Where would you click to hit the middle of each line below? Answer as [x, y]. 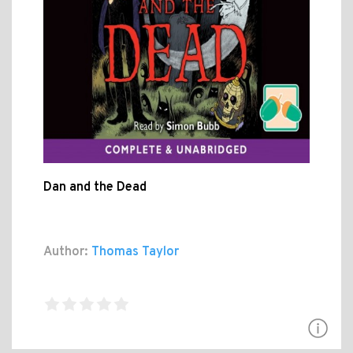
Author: [66, 253]
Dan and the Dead [95, 188]
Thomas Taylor [134, 253]
